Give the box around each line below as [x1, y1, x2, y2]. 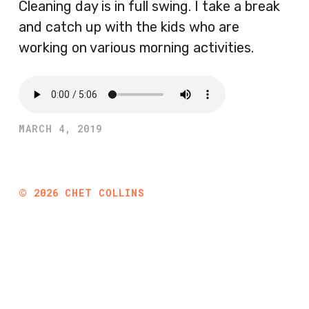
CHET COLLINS [65, 186, 145, 199]
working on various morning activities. [19, 39, 254, 56]
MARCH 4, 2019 [19, 122, 102, 135]
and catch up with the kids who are [19, 19, 239, 35]
